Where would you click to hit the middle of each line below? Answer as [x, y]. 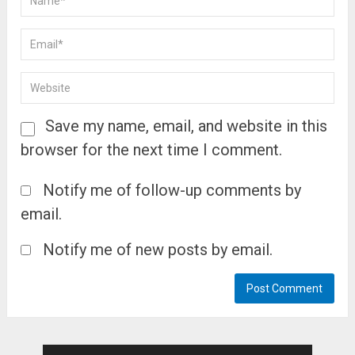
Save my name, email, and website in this [187, 126]
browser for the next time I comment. [152, 149]
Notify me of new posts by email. [158, 249]
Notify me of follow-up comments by [172, 190]
